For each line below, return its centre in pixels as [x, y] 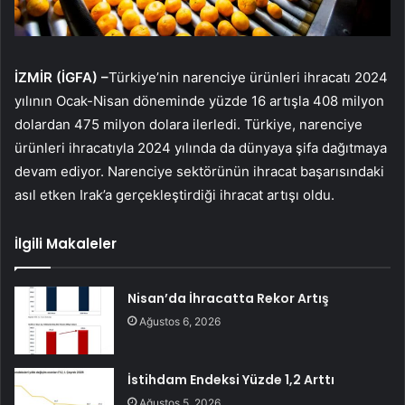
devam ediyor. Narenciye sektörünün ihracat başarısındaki [199, 172]
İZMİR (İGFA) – [61, 78]
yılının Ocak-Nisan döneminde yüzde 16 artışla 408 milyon [199, 101]
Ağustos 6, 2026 [180, 322]
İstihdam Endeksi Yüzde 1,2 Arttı [231, 380]
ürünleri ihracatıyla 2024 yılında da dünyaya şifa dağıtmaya [201, 148]
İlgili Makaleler [66, 244]
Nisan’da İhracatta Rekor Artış [229, 299]
